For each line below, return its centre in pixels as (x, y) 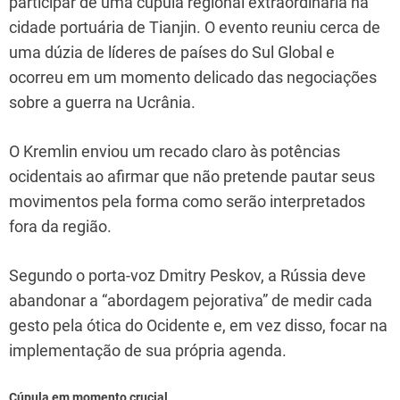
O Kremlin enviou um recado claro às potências (175, 151)
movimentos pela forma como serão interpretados (187, 201)
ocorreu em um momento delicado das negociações (193, 77)
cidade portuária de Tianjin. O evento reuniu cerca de (195, 27)
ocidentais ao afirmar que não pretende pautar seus (192, 176)
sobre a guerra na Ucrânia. (102, 102)
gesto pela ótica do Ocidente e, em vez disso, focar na (198, 325)
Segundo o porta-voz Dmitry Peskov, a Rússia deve (187, 275)
